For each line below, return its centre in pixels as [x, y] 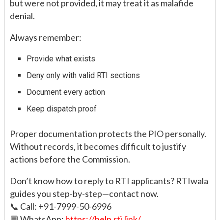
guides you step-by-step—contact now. [84, 193]
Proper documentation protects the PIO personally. [108, 133]
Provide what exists [61, 58]
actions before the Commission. [70, 159]
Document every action [66, 92]
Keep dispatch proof [62, 109]
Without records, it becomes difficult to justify [98, 146]
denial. [22, 15]
